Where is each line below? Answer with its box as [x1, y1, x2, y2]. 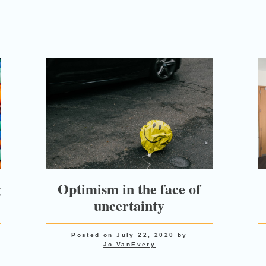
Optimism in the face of [58, 178, 201, 199]
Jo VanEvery [103, 241, 156, 248]
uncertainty [94, 195, 165, 216]
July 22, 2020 [116, 232, 175, 239]
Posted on [71, 232, 117, 239]
